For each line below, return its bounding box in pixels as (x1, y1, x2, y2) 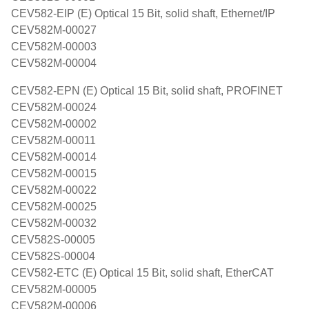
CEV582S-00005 (11, 234, 95, 246)
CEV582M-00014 (11, 151, 97, 163)
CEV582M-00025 (11, 201, 97, 212)
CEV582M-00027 (11, 24, 97, 36)
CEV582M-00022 (11, 184, 97, 196)
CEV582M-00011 (11, 134, 96, 146)
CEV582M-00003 (11, 41, 97, 52)
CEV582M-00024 (11, 101, 97, 113)
